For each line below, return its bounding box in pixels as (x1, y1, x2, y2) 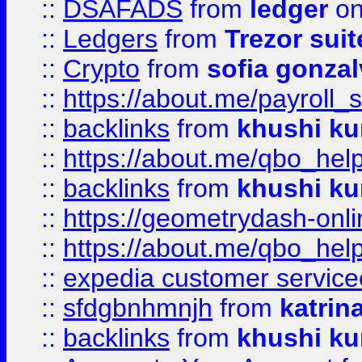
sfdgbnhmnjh (63, 293, 213, 322)
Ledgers (63, 24, 158, 53)
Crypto (63, 54, 140, 83)
